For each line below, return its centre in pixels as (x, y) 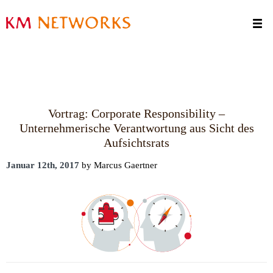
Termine (22, 7)
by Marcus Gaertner (118, 165)
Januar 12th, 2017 (43, 165)
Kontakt (21, 23)
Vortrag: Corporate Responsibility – (136, 113)
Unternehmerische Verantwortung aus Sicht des (136, 128)
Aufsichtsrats (136, 143)
